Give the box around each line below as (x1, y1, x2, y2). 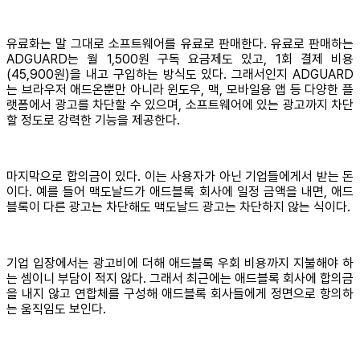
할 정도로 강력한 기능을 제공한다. (6, 112, 180, 128)
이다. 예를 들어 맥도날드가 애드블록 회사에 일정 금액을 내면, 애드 (6, 183, 354, 199)
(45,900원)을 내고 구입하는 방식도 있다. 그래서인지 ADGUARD (6, 66, 354, 82)
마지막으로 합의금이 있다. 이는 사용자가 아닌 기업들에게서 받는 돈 (6, 168, 354, 184)
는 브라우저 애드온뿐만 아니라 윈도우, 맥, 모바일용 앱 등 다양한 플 (6, 81, 354, 97)
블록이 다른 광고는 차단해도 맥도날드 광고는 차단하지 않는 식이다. (6, 198, 350, 215)
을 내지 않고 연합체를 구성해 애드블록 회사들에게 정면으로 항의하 (6, 285, 354, 301)
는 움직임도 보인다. (6, 301, 106, 317)
